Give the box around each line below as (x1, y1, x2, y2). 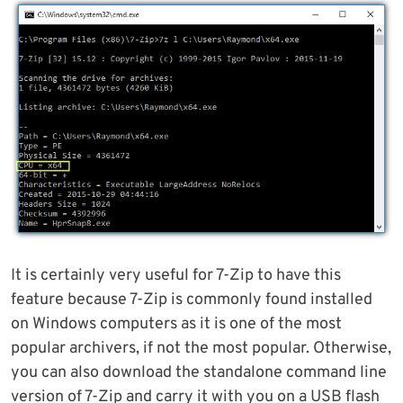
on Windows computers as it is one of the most (11, 314, 342, 336)
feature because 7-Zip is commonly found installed (11, 290, 372, 311)
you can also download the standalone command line (11, 363, 387, 384)
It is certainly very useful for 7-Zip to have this (11, 265, 341, 287)
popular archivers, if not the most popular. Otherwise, (11, 338, 391, 360)
